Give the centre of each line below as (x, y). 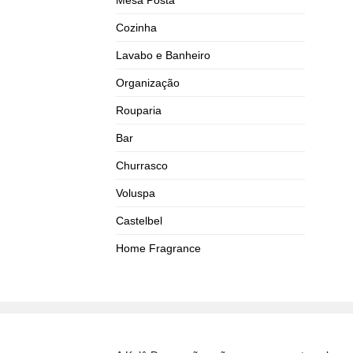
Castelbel (139, 220)
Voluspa (136, 193)
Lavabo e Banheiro (163, 55)
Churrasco (142, 165)
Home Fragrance (158, 248)
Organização (148, 82)
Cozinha (136, 27)
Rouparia (139, 110)
